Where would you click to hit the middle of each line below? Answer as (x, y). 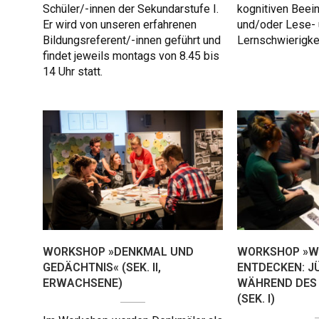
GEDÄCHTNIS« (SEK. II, (102, 268)
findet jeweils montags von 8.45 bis (131, 56)
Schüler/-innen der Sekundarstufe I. (131, 9)
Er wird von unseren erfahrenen (120, 25)
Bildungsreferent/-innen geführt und (132, 41)
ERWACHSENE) (83, 283)
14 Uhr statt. (73, 72)
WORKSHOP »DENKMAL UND (118, 252)
